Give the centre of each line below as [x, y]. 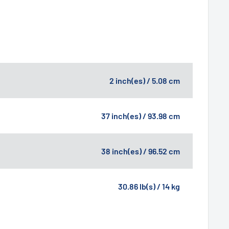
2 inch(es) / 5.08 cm [145, 80]
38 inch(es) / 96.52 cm [141, 151]
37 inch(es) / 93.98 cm [141, 116]
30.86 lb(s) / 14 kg [149, 186]
